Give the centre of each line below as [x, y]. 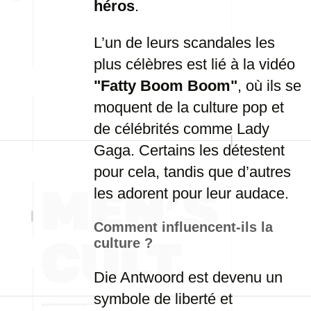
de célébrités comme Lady [182, 129]
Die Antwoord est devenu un [188, 277]
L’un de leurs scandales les [184, 43]
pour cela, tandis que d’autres [192, 172]
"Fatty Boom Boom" [166, 86]
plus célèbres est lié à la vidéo [194, 64]
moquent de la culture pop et [189, 107]
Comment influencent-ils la [183, 227]
